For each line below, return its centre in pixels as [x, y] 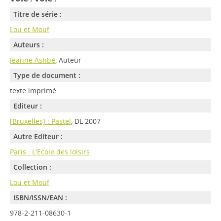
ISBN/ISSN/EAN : [40, 198]
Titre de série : [37, 14]
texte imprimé [33, 91]
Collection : [32, 167]
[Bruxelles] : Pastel [40, 121]
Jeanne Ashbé [32, 60]
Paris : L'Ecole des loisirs [50, 152]
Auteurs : [28, 45]
